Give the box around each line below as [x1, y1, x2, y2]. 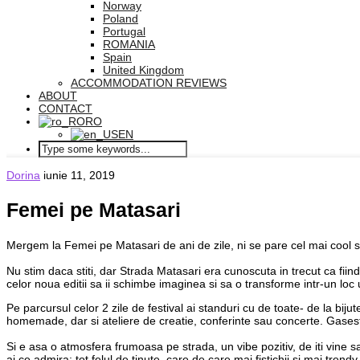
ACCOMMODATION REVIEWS [71, 76, 227, 89]
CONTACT [39, 102, 92, 115]
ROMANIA [103, 38, 155, 51]
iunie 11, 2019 [43, 169, 115, 182]
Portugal [103, 25, 145, 38]
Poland [103, 12, 138, 25]
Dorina [6, 169, 40, 182]
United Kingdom [103, 63, 184, 76]
